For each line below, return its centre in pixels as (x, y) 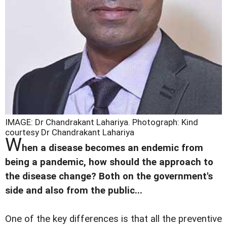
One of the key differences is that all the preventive (113, 219)
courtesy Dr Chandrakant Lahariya (70, 133)
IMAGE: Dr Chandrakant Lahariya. (69, 122)
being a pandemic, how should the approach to (109, 162)
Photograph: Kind (165, 122)
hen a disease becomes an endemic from (112, 148)
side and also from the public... (74, 191)
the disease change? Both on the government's (109, 177)
